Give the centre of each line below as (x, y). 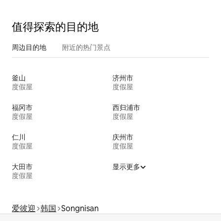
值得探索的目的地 (55, 27)
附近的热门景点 (86, 47)
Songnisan (80, 208)
